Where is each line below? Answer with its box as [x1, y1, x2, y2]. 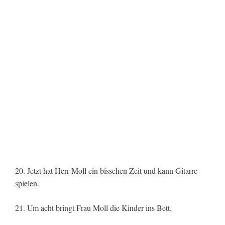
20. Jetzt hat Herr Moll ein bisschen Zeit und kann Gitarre [15, 165, 197, 176]
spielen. [15, 178, 39, 189]
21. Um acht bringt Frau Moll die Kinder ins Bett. [15, 202, 172, 213]
